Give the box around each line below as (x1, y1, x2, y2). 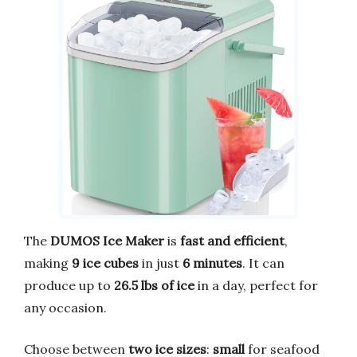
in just (139, 254, 182, 271)
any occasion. (24, 299, 107, 316)
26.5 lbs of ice (114, 277, 194, 293)
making (24, 254, 72, 271)
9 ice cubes (72, 254, 139, 271)
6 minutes (182, 254, 242, 271)
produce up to (24, 277, 114, 293)
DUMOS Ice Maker (50, 232, 164, 249)
